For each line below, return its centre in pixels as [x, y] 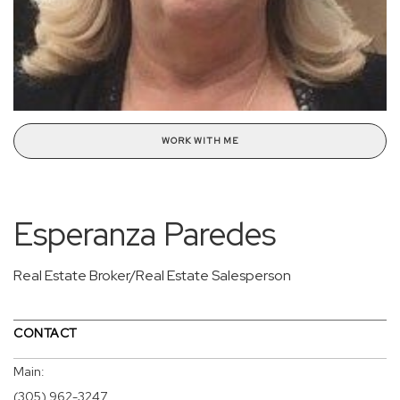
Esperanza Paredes [145, 234]
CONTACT [46, 333]
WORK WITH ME [200, 141]
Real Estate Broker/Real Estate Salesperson [152, 276]
